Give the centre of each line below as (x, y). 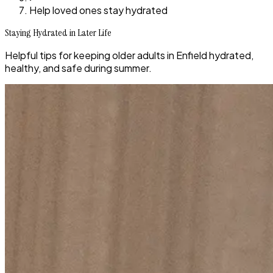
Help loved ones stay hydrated (98, 10)
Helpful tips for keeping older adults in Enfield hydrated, (129, 55)
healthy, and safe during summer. (78, 68)
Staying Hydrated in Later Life (58, 33)
